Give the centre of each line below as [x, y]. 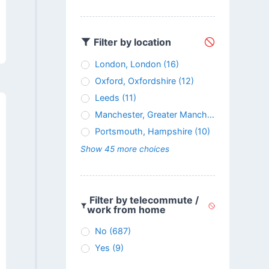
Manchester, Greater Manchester [151, 115]
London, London [128, 64]
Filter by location [131, 42]
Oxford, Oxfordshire [135, 81]
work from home [127, 210]
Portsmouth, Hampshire [143, 131]
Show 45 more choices [125, 149]
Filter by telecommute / [143, 200]
